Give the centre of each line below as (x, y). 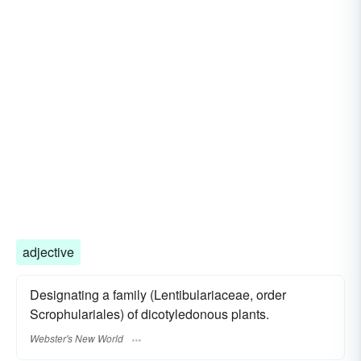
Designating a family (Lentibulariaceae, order (158, 294)
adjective (48, 251)
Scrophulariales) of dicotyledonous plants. (149, 313)
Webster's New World (77, 338)
